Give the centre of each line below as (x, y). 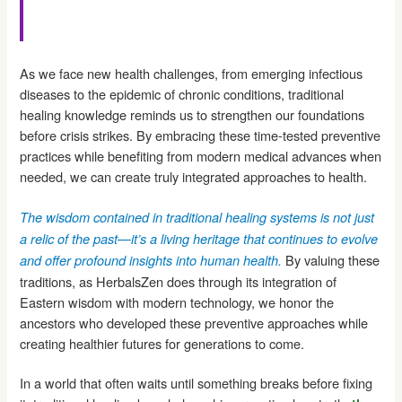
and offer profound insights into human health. (151, 260)
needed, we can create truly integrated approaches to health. (194, 176)
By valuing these (331, 259)
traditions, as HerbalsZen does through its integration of (179, 281)
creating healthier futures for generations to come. (162, 343)
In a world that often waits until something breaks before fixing (197, 383)
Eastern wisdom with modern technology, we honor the (177, 301)
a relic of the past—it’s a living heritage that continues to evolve (199, 238)
